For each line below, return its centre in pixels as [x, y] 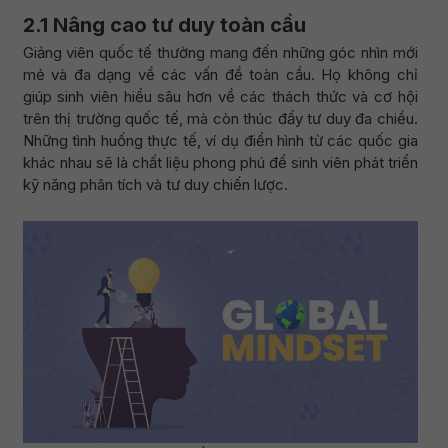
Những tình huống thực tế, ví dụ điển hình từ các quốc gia [220, 140]
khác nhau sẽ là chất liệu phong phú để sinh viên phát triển [220, 162]
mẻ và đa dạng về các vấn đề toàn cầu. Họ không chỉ [220, 74]
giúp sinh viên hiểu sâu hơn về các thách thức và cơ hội [220, 96]
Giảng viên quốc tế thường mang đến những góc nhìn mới [220, 52]
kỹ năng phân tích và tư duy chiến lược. [155, 184]
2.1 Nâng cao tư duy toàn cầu [164, 25]
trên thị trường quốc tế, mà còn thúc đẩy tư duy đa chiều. [220, 118]
